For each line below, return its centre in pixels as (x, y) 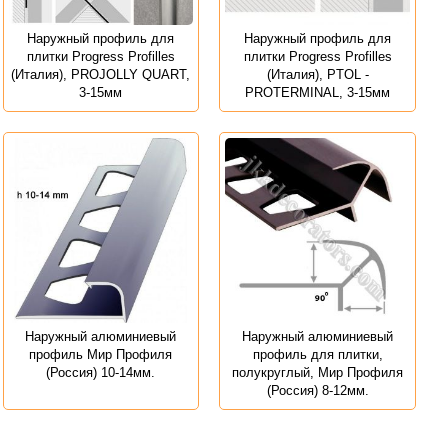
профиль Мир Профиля (101, 354)
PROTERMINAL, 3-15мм (318, 93)
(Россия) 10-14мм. (101, 372)
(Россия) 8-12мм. (317, 390)
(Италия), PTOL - (317, 75)
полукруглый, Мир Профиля (318, 372)
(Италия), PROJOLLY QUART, (101, 75)
